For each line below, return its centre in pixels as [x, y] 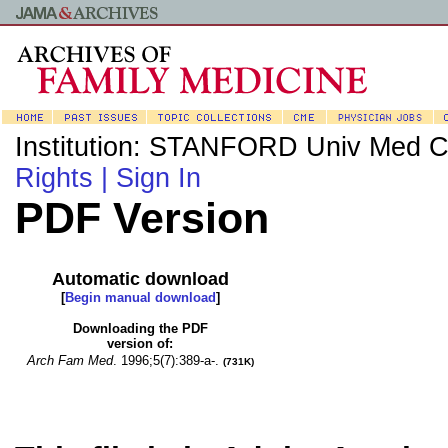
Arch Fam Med [69, 360]
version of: [140, 343]
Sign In [158, 178]
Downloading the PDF [140, 328]
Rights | [65, 178]
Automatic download [140, 279]
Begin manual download [140, 297]
